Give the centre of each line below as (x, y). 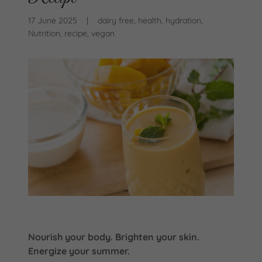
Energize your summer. (79, 251)
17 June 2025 (53, 20)
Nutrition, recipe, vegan (71, 33)
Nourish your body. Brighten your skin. (114, 237)
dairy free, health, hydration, (150, 20)
